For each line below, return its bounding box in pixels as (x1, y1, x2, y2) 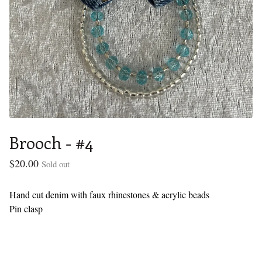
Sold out (42, 158, 70, 170)
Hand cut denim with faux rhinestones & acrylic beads (9, 188, 209, 201)
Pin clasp (9, 202, 43, 215)
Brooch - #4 (9, 132, 93, 154)
